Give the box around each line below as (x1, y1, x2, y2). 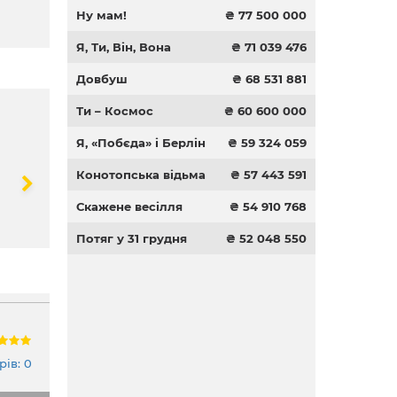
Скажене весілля (76, 199, 183, 214)
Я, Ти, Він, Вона (76, 40, 171, 54)
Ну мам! (76, 8, 127, 22)
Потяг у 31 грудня (76, 231, 187, 245)
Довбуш (76, 72, 128, 86)
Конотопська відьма (76, 167, 206, 182)
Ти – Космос (76, 104, 153, 118)
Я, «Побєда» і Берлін (76, 136, 206, 150)
